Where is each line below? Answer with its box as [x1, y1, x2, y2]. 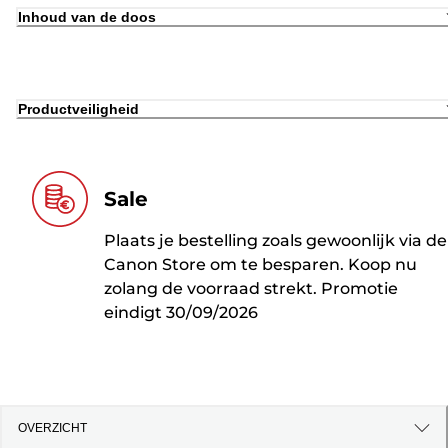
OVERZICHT [18, 421, 87, 436]
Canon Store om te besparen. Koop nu [104, 254, 417, 274]
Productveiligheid [18, 100, 139, 117]
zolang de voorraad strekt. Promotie [104, 278, 398, 298]
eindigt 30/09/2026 [104, 302, 258, 322]
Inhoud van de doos [18, 8, 156, 25]
